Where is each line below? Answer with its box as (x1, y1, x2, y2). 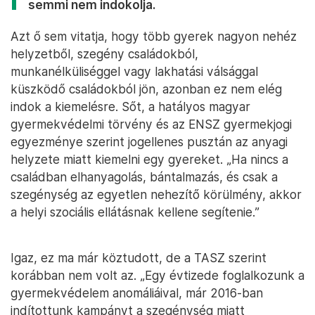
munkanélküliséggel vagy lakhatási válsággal (11, 64, 258, 79)
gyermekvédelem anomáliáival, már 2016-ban (11, 285, 263, 301)
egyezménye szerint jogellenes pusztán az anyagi (11, 134, 288, 150)
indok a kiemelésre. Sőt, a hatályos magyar (11, 99, 250, 115)
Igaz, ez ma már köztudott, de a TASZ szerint (11, 250, 266, 266)
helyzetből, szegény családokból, (11, 46, 198, 62)
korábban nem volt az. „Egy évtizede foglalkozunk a (11, 268, 304, 283)
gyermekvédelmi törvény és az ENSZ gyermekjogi (11, 117, 292, 132)
